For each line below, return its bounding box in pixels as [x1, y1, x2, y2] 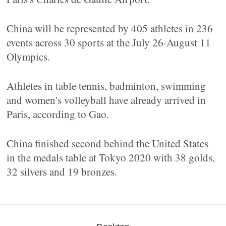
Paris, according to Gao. [7, 107, 109, 121]
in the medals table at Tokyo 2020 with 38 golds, [7, 150, 215, 164]
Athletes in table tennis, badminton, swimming [7, 79, 206, 93]
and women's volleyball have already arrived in [7, 93, 206, 107]
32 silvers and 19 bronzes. [7, 164, 118, 179]
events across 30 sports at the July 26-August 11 [7, 35, 211, 49]
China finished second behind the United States [7, 136, 209, 150]
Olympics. [7, 49, 50, 64]
